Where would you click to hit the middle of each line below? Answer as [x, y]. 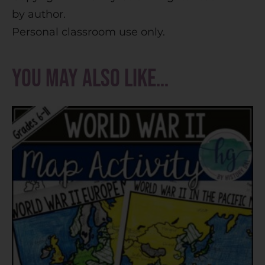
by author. [39, 14]
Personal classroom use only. [88, 32]
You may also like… [90, 79]
